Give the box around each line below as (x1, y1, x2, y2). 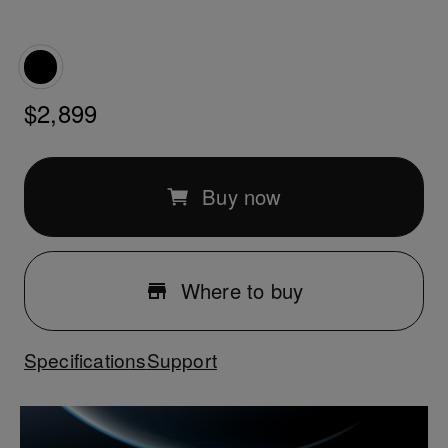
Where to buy (180, 276, 304, 306)
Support (146, 345, 217, 373)
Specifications (23, 345, 147, 373)
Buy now (202, 181, 282, 211)
